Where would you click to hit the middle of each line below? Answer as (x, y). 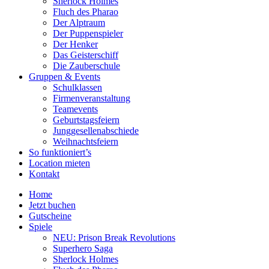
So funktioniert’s (60, 152)
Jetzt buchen (52, 205)
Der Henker (75, 44)
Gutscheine (50, 216)
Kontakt (44, 174)
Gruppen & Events (65, 76)
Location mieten (59, 163)
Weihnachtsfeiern (86, 141)
